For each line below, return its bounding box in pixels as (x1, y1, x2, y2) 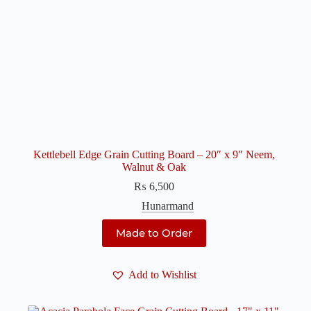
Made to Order (115, 226, 192, 240)
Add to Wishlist (128, 268, 197, 280)
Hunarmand (142, 199, 194, 212)
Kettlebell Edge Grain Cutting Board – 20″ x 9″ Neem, (33, 148, 275, 160)
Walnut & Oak (121, 160, 186, 173)
